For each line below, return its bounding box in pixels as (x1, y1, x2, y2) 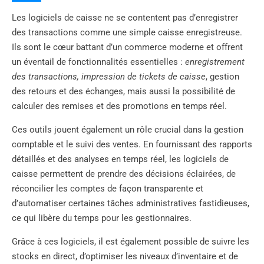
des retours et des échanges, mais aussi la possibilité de (12, 85, 235, 97)
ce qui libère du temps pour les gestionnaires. (12, 212, 192, 223)
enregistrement (185, 56, 245, 67)
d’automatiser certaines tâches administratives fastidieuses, (12, 197, 249, 209)
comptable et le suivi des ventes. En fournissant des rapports (12, 138, 252, 150)
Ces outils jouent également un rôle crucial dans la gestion (12, 124, 243, 135)
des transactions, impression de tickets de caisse (12, 71, 206, 82)
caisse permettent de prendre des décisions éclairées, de (12, 168, 236, 179)
